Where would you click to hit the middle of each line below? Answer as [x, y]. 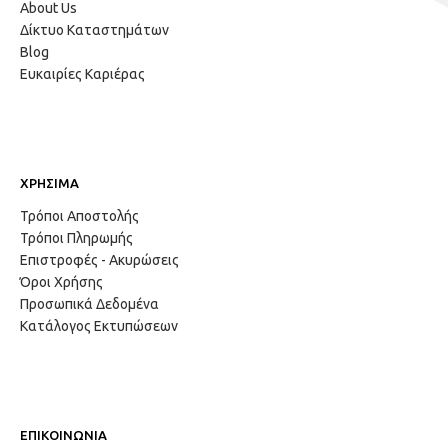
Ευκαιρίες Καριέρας [82, 74]
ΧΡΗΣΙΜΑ [49, 183]
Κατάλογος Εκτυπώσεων [99, 326]
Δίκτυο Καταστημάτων [94, 30]
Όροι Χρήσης [61, 282]
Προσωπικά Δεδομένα [89, 304]
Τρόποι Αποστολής [79, 216]
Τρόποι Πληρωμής [76, 238]
